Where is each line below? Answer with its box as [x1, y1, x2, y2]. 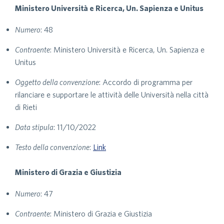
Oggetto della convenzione [15, 77, 99, 86]
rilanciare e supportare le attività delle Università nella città [15, 90, 208, 99]
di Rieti [15, 102, 37, 111]
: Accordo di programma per [99, 77, 192, 86]
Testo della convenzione [15, 142, 89, 151]
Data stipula [15, 122, 53, 131]
